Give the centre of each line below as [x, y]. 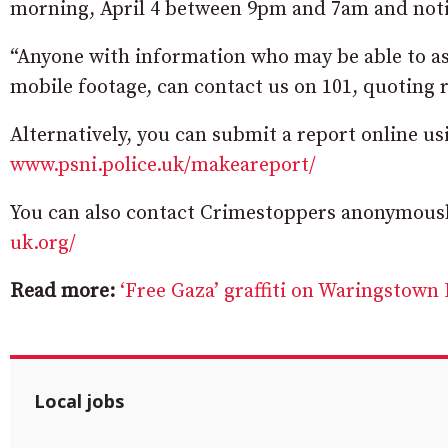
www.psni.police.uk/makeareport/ [163, 165]
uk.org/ [43, 243]
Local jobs [79, 401]
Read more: [62, 291]
